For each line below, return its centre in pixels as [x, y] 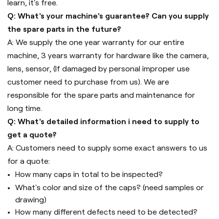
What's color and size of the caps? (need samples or [109, 187]
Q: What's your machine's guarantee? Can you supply [108, 16]
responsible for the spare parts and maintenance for [101, 95]
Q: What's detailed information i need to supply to [103, 121]
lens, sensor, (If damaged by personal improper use [99, 68]
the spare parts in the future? [64, 29]
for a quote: [29, 161]
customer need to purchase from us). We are [88, 82]
